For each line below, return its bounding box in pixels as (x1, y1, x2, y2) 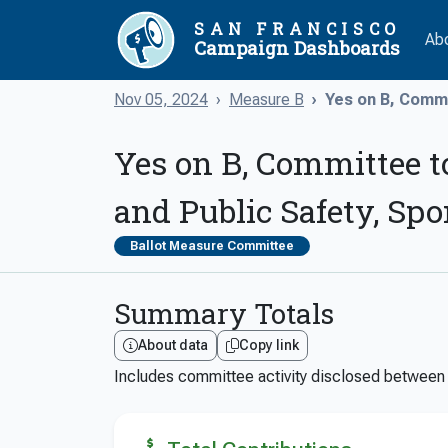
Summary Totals (114, 295, 334, 332)
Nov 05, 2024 (114, 90, 208, 109)
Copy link (239, 337, 299, 353)
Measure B (229, 90, 304, 109)
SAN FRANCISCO (194, 17, 401, 39)
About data (138, 337, 208, 353)
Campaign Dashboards (194, 35, 400, 60)
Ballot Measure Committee (130, 239, 294, 253)
